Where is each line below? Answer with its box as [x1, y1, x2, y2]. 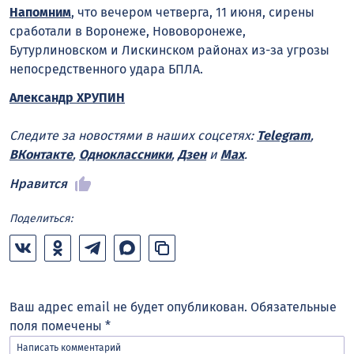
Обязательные [250, 299, 337, 315]
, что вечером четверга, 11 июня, [71, 4, 269, 20]
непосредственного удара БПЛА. [9, 61, 203, 77]
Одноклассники [79, 147, 171, 163]
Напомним [9, 4, 71, 20]
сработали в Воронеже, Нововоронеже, [9, 23, 246, 39]
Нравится [9, 176, 67, 192]
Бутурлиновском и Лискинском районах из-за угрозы [9, 42, 330, 58]
